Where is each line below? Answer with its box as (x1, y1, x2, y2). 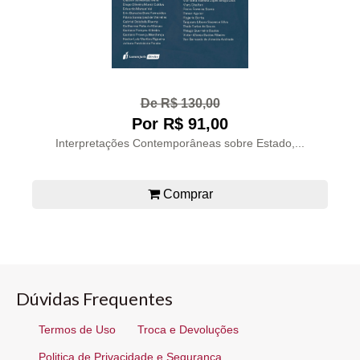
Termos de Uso (39, 323, 116, 337)
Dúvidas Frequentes (16, 287, 173, 309)
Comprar (159, 186, 213, 201)
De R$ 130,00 (140, 96, 220, 110)
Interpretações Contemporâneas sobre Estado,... (55, 136, 305, 149)
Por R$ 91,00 (132, 114, 228, 133)
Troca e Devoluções (137, 323, 239, 337)
